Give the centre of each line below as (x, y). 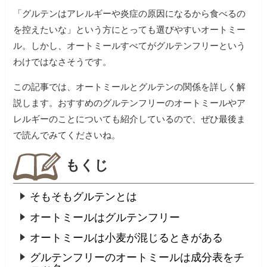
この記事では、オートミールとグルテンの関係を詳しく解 (130, 87)
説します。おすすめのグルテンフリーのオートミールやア (130, 103)
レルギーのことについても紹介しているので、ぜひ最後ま (130, 119)
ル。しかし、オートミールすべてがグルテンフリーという (130, 46)
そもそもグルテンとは (84, 197)
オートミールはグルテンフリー (105, 217)
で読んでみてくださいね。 (67, 135)
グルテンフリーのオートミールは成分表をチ (137, 257)
